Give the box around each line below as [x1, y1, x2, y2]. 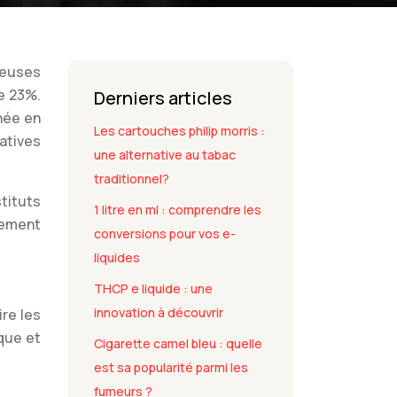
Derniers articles [94, 86, 232, 110]
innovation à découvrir [94, 304, 223, 321]
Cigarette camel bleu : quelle [94, 335, 262, 352]
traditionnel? [94, 170, 169, 187]
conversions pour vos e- [94, 225, 236, 242]
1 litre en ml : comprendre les [94, 201, 261, 218]
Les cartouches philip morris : [94, 122, 265, 139]
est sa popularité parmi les [94, 359, 248, 376]
